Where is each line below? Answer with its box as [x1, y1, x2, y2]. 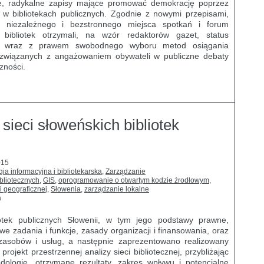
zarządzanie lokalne [84, 185, 149, 193]
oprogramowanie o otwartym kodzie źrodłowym [58, 176, 209, 184]
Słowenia [51, 185, 81, 193]
